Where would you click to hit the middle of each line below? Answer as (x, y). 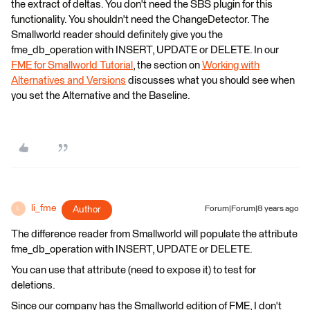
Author (87, 210)
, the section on (167, 65)
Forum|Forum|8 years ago (252, 209)
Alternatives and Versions (69, 81)
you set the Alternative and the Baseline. (101, 96)
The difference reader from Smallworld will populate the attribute (154, 234)
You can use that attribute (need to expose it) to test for (134, 270)
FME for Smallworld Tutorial (72, 65)
